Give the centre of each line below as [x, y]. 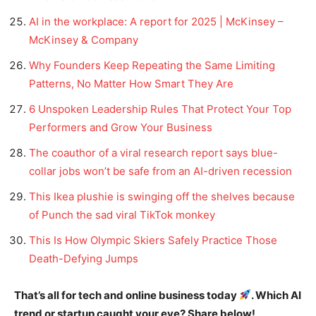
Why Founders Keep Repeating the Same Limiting [152, 65]
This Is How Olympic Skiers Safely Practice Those [153, 240]
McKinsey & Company [84, 39]
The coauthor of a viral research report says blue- [153, 152]
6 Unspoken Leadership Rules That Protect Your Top [160, 109]
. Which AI [276, 295]
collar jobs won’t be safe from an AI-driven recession [160, 171]
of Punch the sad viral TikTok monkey [122, 214]
